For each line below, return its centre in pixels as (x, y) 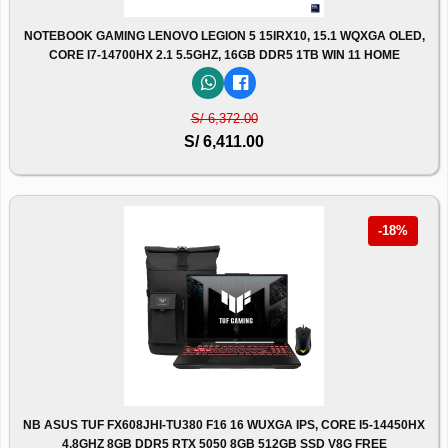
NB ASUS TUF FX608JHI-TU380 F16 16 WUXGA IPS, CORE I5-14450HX (224, 424)
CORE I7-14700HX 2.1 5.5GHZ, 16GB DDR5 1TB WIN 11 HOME (224, 54)
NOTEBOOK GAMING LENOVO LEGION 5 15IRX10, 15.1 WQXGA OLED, (224, 35)
